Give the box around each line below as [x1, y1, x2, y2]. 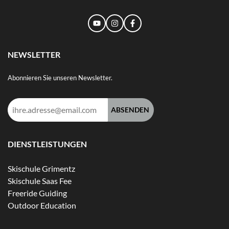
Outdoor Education [8, 200, 76, 210]
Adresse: [7, 123, 38, 133]
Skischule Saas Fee [8, 175, 72, 186]
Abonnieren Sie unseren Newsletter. [8, 73, 112, 82]
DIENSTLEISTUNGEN [8, 139, 87, 149]
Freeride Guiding [8, 188, 67, 198]
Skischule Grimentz [8, 163, 75, 173]
